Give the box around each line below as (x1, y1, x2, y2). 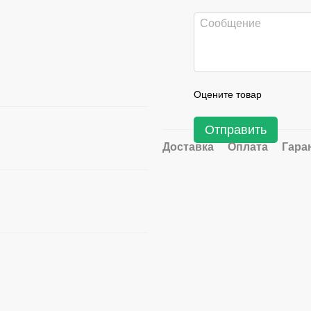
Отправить (205, 122, 267, 137)
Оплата (228, 140, 268, 153)
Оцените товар (194, 88, 262, 100)
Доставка (162, 140, 214, 153)
